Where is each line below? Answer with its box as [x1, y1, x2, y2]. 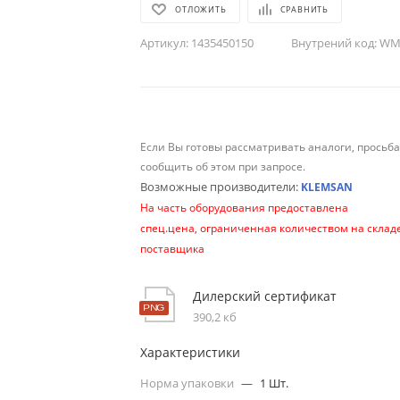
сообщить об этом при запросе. [140, 158, 306, 174]
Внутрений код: [291, 34, 378, 51]
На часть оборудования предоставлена [140, 199, 349, 215]
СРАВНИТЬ [279, 3, 329, 15]
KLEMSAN [301, 179, 354, 195]
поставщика [140, 240, 205, 256]
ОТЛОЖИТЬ [175, 3, 227, 15]
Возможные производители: [140, 178, 302, 195]
